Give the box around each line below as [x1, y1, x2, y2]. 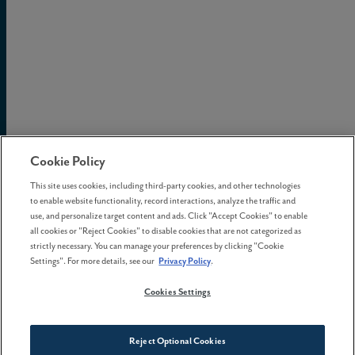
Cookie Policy [30, 152, 106, 170]
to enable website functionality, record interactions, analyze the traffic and [30, 195, 296, 206]
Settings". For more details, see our [30, 255, 155, 266]
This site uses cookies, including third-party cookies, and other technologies [30, 180, 301, 191]
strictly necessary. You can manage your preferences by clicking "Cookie [30, 240, 284, 251]
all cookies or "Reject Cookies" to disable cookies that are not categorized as [30, 225, 302, 236]
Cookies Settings [143, 286, 212, 297]
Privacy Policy [158, 255, 212, 266]
